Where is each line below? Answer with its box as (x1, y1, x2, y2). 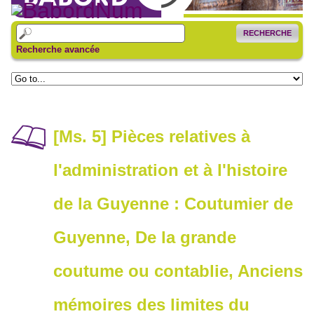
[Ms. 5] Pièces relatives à (53, 127, 250, 146)
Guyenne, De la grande (53, 228, 236, 247)
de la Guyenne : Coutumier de (53, 194, 293, 214)
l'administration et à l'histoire (53, 161, 287, 180)
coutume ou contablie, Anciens (53, 261, 303, 281)
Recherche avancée (15, 43, 100, 55)
